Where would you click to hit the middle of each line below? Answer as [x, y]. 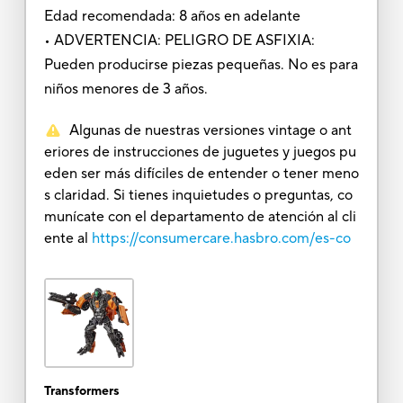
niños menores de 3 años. [125, 89]
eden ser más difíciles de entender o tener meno [201, 173]
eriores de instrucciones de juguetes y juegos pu [200, 152]
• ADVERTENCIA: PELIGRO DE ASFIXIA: [179, 40]
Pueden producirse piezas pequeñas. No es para [201, 64]
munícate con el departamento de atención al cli [200, 216]
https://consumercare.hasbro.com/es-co [221, 238]
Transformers [81, 391]
